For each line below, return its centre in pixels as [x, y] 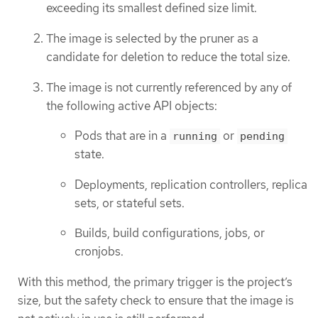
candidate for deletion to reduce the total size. [168, 56]
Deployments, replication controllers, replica [191, 184]
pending [262, 137]
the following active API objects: [132, 105]
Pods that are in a [122, 136]
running [195, 137]
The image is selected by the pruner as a [152, 38]
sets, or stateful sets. [130, 203]
